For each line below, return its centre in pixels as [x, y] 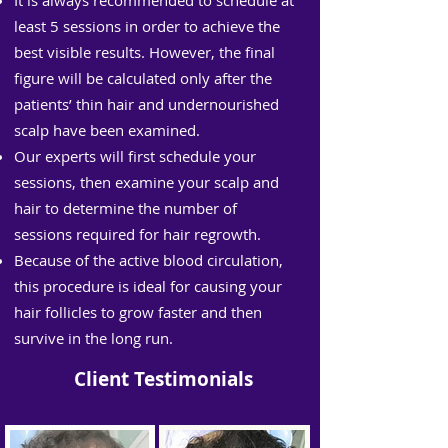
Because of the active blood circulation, [148, 260]
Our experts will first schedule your [135, 156]
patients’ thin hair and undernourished [146, 104]
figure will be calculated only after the [143, 78]
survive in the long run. [93, 338]
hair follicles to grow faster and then [138, 312]
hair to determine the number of [125, 208]
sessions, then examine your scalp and [146, 182]
